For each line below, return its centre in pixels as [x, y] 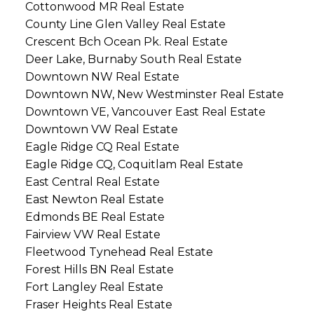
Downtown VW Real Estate [101, 130]
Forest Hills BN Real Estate [99, 270]
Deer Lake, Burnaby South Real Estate [133, 60]
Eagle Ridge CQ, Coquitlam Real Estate [134, 165]
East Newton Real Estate [94, 200]
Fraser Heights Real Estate [98, 305]
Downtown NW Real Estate [102, 77]
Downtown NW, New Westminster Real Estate [154, 95]
